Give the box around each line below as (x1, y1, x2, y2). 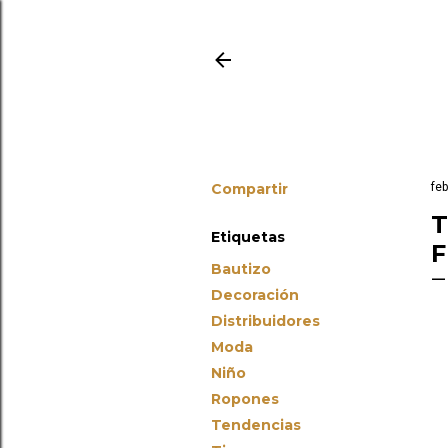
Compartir (211, 180, 288, 199)
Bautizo (211, 260, 271, 279)
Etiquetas (211, 228, 285, 247)
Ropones (211, 390, 279, 409)
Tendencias (211, 416, 301, 435)
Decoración (211, 286, 299, 305)
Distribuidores (211, 312, 320, 331)
